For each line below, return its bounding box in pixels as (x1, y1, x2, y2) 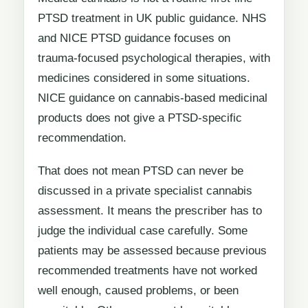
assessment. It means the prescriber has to (38, 204, 262, 218)
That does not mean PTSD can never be (38, 164, 243, 178)
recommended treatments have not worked (38, 264, 257, 278)
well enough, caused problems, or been (38, 284, 239, 298)
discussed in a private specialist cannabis (38, 184, 252, 198)
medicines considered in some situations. (38, 71, 250, 85)
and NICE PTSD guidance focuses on (38, 31, 230, 45)
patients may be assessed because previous (38, 244, 267, 258)
